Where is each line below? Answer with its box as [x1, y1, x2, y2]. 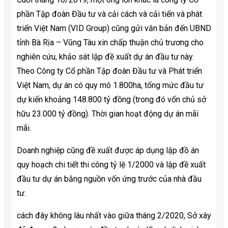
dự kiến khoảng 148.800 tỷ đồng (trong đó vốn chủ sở [17, 95, 206, 105]
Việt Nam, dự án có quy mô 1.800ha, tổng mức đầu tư [17, 80, 204, 91]
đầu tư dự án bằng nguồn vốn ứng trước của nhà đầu [17, 174, 202, 184]
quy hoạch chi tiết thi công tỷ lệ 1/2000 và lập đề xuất [17, 160, 206, 170]
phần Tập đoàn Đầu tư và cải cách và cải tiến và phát [17, 9, 202, 19]
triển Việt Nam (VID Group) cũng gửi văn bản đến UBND [17, 23, 211, 34]
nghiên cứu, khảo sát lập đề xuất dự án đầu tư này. [17, 52, 194, 62]
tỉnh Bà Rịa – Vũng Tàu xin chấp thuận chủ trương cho [17, 38, 204, 48]
